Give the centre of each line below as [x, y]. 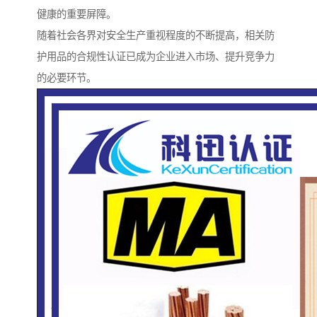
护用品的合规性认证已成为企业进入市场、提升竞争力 [156, 57]
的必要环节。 [67, 78]
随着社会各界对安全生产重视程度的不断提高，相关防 [156, 36]
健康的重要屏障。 [76, 15]
